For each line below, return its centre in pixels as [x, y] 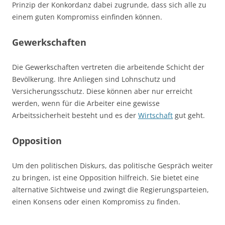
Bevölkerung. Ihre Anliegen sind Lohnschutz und [94, 79]
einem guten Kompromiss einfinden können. [87, 17]
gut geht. [189, 115]
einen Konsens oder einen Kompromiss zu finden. [96, 202]
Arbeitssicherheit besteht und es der [75, 115]
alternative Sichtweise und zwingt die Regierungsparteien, [110, 190]
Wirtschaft [155, 115]
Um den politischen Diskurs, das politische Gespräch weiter [113, 165]
